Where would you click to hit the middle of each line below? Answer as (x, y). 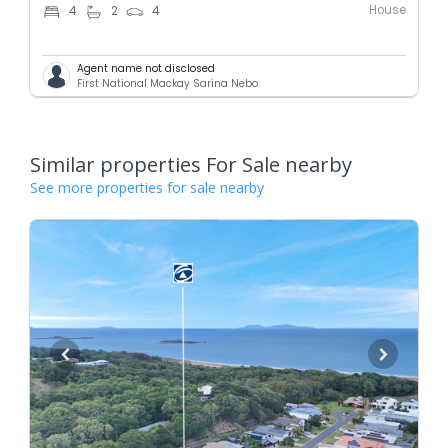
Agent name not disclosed (146, 68)
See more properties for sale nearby (147, 187)
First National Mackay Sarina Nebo (167, 83)
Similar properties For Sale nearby (191, 164)
